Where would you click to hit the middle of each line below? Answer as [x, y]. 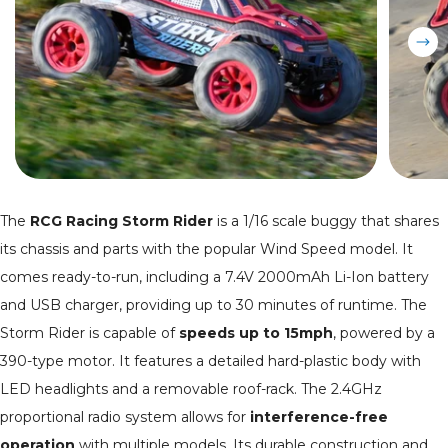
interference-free [319, 417]
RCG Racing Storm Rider [121, 221]
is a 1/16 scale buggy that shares [326, 221]
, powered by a [384, 333]
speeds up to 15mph [256, 333]
